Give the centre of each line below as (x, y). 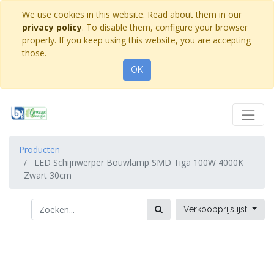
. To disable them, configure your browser (165, 27)
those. (34, 53)
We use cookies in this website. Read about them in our (132, 14)
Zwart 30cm (48, 175)
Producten (39, 150)
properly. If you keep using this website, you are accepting (136, 40)
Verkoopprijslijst (217, 209)
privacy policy (52, 27)
